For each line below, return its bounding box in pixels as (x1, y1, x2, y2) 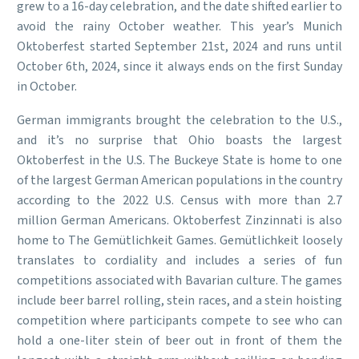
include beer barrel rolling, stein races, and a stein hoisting (17, 292, 342, 310)
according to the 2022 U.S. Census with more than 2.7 (17, 192, 342, 210)
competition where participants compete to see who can (17, 312, 342, 330)
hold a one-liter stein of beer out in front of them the (17, 332, 342, 350)
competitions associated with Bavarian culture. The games (17, 272, 342, 290)
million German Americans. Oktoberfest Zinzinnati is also (17, 212, 342, 230)
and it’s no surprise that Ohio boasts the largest (17, 131, 342, 150)
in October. (17, 77, 77, 95)
